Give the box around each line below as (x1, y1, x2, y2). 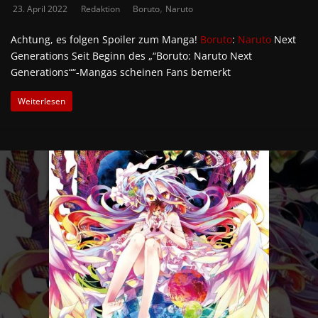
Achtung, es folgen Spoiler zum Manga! (11, 32, 200, 46)
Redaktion (81, 2, 122, 15)
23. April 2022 (13, 2, 67, 15)
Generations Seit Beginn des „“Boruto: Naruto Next (11, 48, 252, 62)
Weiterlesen (18, 94, 65, 107)
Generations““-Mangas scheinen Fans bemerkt (11, 65, 231, 79)
